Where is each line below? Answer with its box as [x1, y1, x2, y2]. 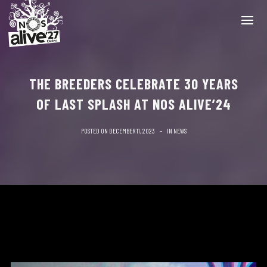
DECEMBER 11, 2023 [108, 126, 155, 135]
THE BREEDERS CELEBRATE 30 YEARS [29, 75, 238, 92]
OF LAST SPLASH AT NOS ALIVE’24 [36, 95, 231, 113]
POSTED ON [80, 126, 109, 135]
